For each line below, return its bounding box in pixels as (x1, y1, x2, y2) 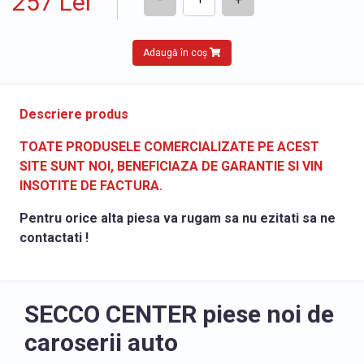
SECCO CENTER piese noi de (24, 299, 334, 328)
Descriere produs (19, 106, 128, 122)
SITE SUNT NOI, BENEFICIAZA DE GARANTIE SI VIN (19, 158, 323, 174)
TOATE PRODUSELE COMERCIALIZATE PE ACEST (19, 138, 319, 154)
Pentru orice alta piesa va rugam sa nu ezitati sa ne (19, 210, 336, 226)
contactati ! (19, 229, 89, 245)
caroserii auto (24, 327, 178, 357)
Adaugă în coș (143, 46, 210, 58)
